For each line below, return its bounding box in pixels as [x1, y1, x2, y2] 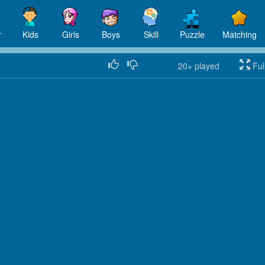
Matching [222, 28, 257, 40]
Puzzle [180, 28, 205, 40]
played [192, 60, 219, 72]
